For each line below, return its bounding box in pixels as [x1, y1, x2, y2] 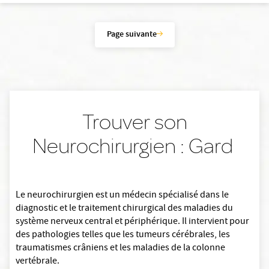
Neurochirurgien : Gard [32, 132, 237, 159]
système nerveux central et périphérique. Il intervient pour [16, 215, 249, 229]
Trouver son [82, 108, 187, 135]
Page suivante [106, 28, 157, 41]
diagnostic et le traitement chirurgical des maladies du [16, 202, 233, 216]
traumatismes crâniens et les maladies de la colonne [16, 241, 225, 256]
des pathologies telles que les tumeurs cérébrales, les [16, 228, 230, 243]
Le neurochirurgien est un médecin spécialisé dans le [16, 189, 229, 203]
